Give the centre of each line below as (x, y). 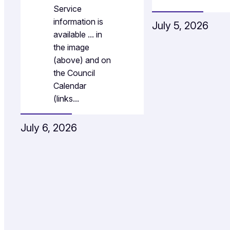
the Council (74, 73)
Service (68, 8)
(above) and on (82, 60)
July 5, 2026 (180, 26)
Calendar (70, 85)
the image (71, 47)
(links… (66, 98)
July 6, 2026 (49, 128)
